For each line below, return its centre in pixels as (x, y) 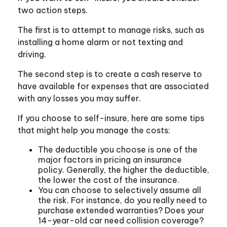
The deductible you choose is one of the (118, 150)
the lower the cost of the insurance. (109, 180)
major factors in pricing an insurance (110, 160)
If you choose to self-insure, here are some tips (111, 118)
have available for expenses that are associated (113, 86)
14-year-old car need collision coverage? (121, 221)
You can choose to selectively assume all (120, 190)
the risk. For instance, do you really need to (123, 200)
